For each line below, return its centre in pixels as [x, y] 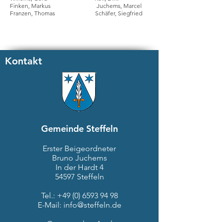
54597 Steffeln [79, 177]
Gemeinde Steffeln [79, 129]
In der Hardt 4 [79, 167]
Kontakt [24, 61]
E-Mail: [50, 205]
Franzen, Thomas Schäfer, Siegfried [76, 13]
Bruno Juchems [79, 158]
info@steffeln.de [92, 205]
